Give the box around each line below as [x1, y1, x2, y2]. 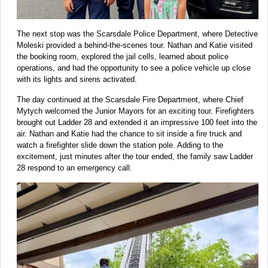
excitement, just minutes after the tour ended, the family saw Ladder [17, 151, 253, 161]
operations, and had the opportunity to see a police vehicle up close [17, 63, 251, 72]
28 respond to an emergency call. [17, 163, 132, 172]
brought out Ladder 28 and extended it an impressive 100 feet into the [17, 117, 257, 127]
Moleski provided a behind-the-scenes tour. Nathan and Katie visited [17, 40, 252, 50]
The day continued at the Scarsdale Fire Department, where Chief [17, 95, 243, 104]
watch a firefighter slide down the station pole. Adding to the [17, 140, 223, 150]
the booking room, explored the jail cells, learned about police [17, 51, 229, 61]
